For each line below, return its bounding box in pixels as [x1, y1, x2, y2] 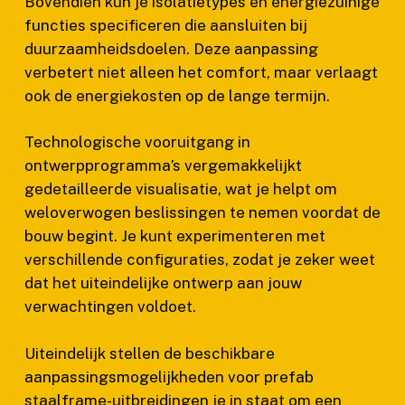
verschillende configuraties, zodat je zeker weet [24, 250, 375, 268]
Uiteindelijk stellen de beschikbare [24, 344, 275, 363]
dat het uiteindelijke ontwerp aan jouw [24, 274, 302, 292]
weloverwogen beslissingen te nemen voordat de [24, 203, 381, 221]
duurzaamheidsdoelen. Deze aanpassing [24, 39, 318, 58]
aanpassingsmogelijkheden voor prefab [24, 367, 314, 386]
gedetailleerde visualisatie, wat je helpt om [24, 180, 337, 198]
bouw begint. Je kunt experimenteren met [24, 227, 325, 245]
